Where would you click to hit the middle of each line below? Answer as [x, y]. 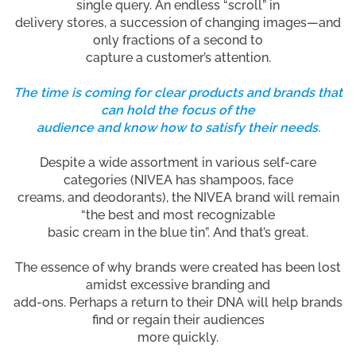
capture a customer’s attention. [178, 57]
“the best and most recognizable [178, 215]
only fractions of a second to [178, 40]
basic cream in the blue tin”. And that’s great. [178, 232]
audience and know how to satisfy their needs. [178, 127]
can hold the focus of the [178, 110]
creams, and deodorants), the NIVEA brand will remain [178, 197]
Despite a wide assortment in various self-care [178, 162]
